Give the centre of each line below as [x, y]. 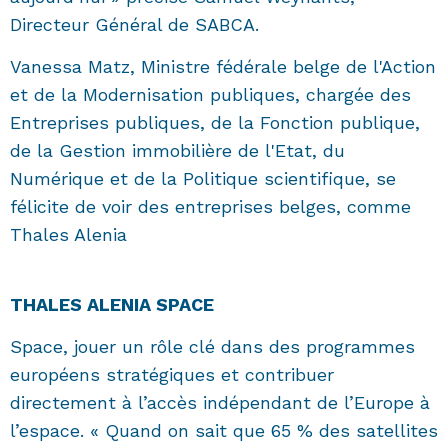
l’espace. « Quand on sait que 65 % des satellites [224, 431]
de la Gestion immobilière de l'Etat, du [177, 151]
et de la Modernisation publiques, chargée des [210, 95]
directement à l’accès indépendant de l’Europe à [220, 403]
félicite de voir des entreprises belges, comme [210, 207]
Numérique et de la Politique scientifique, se [203, 179]
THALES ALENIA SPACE [112, 305]
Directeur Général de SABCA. [134, 25]
